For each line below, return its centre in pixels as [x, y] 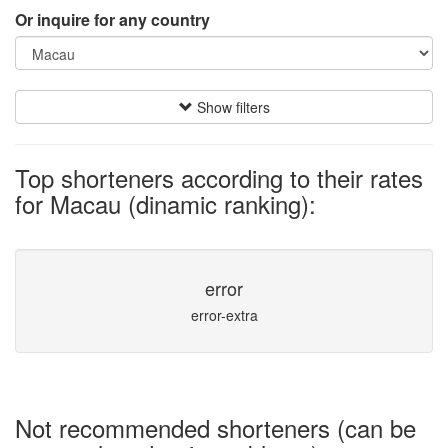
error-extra [224, 315]
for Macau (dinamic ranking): [165, 203]
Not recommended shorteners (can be [215, 427]
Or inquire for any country [112, 19]
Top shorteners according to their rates [219, 177]
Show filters [231, 107]
